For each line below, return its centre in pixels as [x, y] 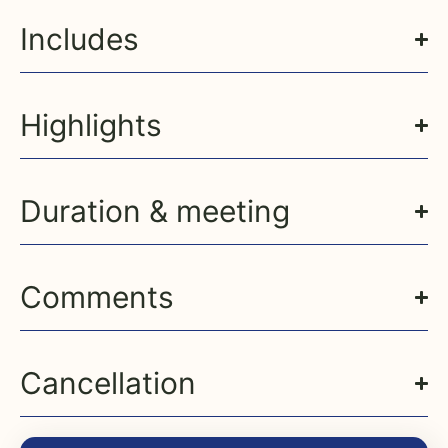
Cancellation [108, 383]
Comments [97, 297]
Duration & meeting [155, 211]
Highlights [91, 125]
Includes [79, 39]
